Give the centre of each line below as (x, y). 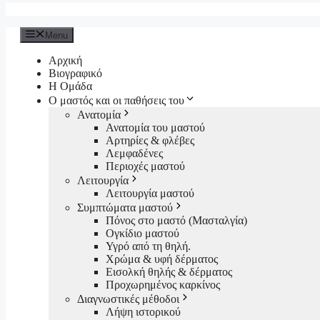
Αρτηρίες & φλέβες (150, 141)
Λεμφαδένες (134, 154)
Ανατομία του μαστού (155, 128)
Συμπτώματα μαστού (125, 208)
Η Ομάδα (70, 86)
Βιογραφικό (75, 74)
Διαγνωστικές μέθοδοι (128, 299)
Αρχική (65, 61)
